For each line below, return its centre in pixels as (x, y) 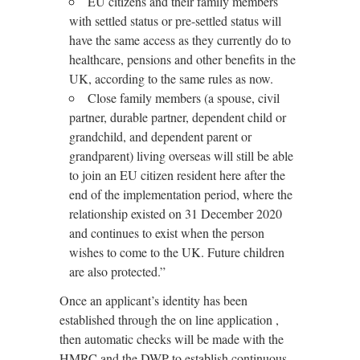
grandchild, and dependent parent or (160, 136)
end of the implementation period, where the (181, 194)
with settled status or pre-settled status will (175, 20)
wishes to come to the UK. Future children (177, 252)
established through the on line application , (169, 319)
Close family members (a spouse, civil (184, 98)
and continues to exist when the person (167, 233)
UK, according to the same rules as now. (171, 78)
